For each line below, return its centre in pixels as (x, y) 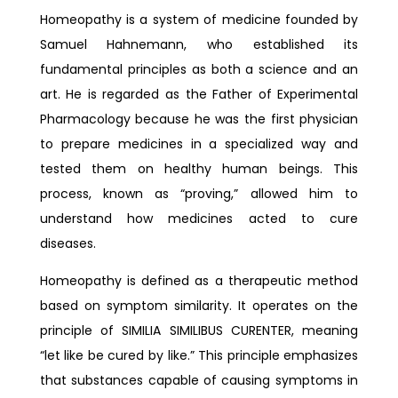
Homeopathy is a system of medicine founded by (199, 20)
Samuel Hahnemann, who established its (199, 44)
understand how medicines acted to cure (199, 219)
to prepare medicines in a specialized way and (199, 144)
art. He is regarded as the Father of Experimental (199, 94)
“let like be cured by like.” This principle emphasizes (199, 355)
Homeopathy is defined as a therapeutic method (199, 281)
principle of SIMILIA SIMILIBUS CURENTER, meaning (199, 330)
